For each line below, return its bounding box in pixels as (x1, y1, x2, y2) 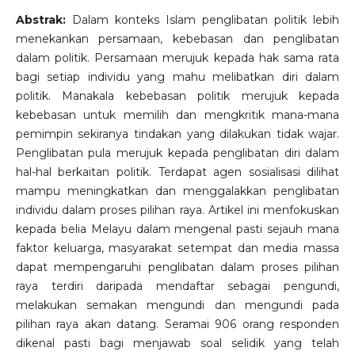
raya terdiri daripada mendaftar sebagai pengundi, (15, 279, 340, 294)
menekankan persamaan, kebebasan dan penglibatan (15, 32, 340, 47)
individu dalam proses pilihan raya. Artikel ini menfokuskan (15, 203, 340, 218)
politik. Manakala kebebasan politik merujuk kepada (15, 89, 340, 104)
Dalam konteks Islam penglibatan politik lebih (65, 13, 340, 28)
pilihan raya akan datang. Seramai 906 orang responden (15, 317, 340, 332)
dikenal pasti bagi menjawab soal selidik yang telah (15, 336, 340, 351)
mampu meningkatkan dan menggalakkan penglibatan (15, 184, 340, 199)
